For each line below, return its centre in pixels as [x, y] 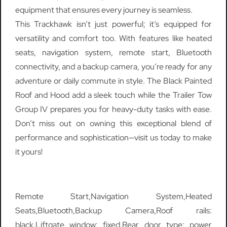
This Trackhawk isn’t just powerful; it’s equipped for [113, 24]
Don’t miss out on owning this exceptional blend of [113, 124]
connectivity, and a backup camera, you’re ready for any [113, 67]
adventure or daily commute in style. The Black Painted [113, 81]
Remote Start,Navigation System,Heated [113, 197]
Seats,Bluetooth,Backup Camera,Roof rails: [113, 211]
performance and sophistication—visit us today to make [113, 138]
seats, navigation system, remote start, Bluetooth [113, 53]
